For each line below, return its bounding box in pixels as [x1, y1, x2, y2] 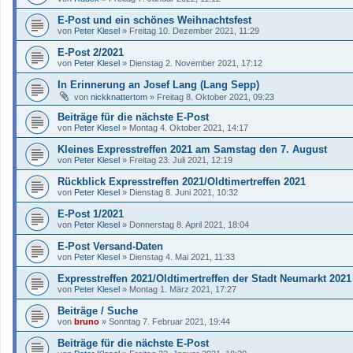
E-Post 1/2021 [58, 207, 124, 220]
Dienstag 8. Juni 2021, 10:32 [129, 187, 238, 197]
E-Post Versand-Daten [58, 240, 163, 252]
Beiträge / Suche [58, 304, 138, 317]
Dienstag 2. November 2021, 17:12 [129, 58, 262, 68]
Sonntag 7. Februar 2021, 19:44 [109, 316, 230, 326]
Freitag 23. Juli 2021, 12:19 [129, 154, 232, 165]
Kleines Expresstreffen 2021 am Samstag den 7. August [58, 143, 327, 155]
